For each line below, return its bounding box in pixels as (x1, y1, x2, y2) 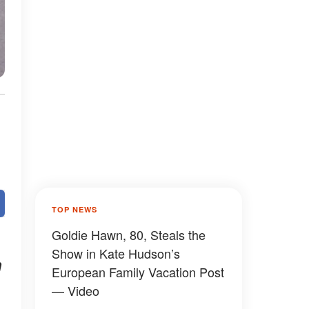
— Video (52, 281, 99, 299)
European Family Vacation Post (52, 263, 224, 281)
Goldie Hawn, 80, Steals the (52, 226, 206, 243)
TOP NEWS (52, 204, 97, 215)
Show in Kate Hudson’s (52, 244, 180, 262)
